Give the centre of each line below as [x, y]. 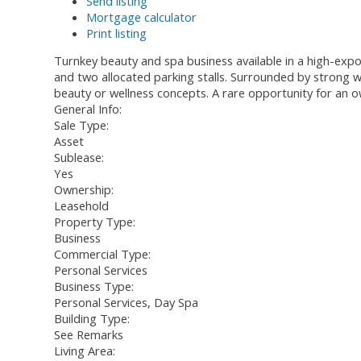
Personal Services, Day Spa [126, 303]
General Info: [88, 109]
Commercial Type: [102, 254]
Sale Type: [81, 125]
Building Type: [92, 319]
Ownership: [84, 190]
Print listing [116, 33]
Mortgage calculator [141, 17]
